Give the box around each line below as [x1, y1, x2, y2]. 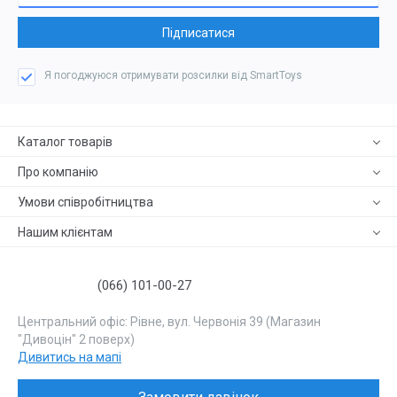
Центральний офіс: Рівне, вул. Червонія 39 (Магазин [18, 315, 321, 329]
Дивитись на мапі [18, 350, 121, 364]
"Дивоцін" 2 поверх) [18, 332, 135, 346]
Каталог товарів [18, 135, 113, 149]
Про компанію [18, 165, 98, 179]
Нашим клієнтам [18, 225, 113, 239]
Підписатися [162, 26, 235, 40]
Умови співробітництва [18, 195, 153, 209]
